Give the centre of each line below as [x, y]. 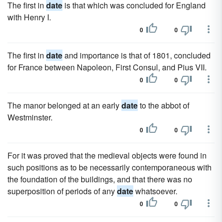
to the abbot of [164, 105]
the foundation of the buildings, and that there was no [100, 179]
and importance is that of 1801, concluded [137, 55]
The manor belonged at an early [64, 105]
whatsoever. [155, 191]
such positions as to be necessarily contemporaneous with [110, 167]
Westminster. [30, 117]
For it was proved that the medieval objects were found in [107, 155]
